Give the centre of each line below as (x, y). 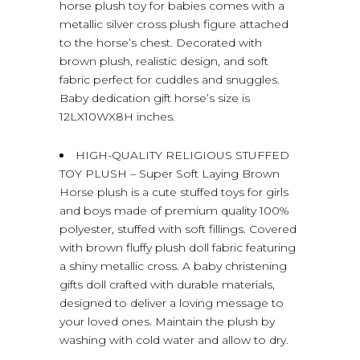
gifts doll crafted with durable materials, (167, 284)
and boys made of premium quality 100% (174, 210)
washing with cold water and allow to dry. (174, 340)
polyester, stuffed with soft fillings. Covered (178, 229)
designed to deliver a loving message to (172, 303)
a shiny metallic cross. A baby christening (173, 266)
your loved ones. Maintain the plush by (167, 321)
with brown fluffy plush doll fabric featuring (178, 247)
